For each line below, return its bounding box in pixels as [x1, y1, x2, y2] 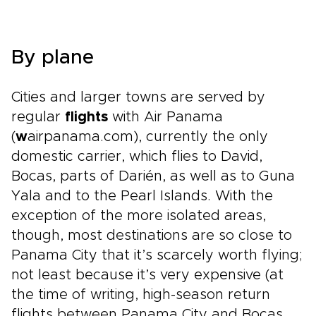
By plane [11, 48, 94, 68]
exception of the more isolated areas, [11, 209, 266, 223]
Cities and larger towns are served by [11, 90, 265, 104]
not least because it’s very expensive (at [11, 268, 284, 282]
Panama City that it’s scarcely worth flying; [11, 248, 303, 262]
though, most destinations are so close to [11, 229, 292, 243]
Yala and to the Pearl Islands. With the [11, 189, 273, 203]
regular [11, 110, 65, 124]
